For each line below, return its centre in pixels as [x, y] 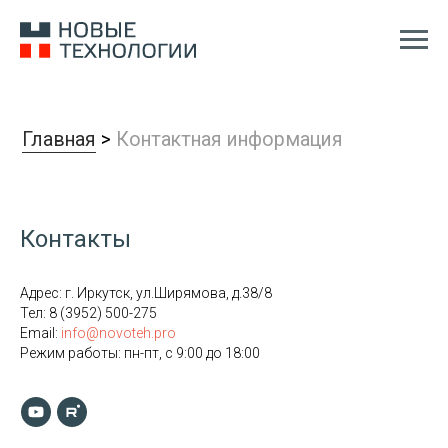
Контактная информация [164, 99]
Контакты [75, 239]
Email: [40, 333]
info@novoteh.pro [118, 333]
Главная [42, 99]
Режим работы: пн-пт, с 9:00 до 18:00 [140, 353]
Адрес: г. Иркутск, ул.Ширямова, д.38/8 [146, 293]
